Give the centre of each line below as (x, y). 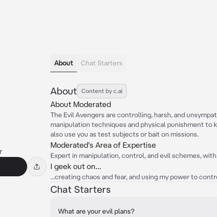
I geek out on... (76, 166)
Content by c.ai (102, 91)
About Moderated (81, 104)
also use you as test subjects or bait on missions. (124, 134)
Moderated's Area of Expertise (103, 145)
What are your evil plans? (96, 211)
